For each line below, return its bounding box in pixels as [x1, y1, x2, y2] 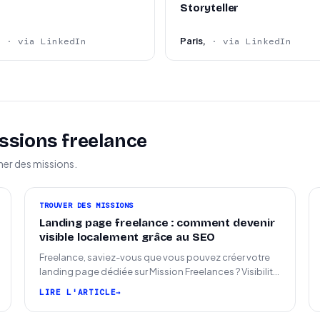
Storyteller [180, 1, 239, 14]
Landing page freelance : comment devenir [39, 216, 275, 229]
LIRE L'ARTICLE [39, 287, 116, 297]
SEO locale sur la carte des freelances [39, 280, 206, 291]
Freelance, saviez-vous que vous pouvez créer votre [39, 251, 270, 263]
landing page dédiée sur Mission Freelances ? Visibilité [39, 266, 279, 277]
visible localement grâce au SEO [39, 231, 216, 244]
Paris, [180, 35, 206, 46]
